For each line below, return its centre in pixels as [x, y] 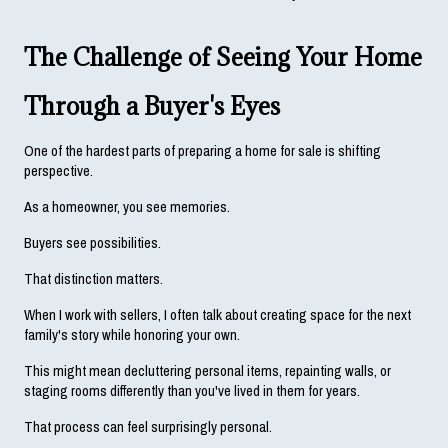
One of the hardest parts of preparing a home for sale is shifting [202, 150]
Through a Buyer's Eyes [152, 106]
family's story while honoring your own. [132, 334]
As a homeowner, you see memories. [127, 206]
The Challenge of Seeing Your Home [223, 57]
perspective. [58, 170]
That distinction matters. [93, 278]
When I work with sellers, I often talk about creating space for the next [217, 314]
